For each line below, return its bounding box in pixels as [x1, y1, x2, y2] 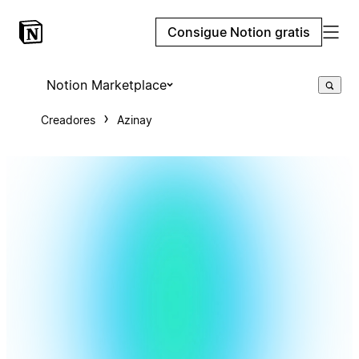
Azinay [116, 113, 152, 127]
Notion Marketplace [46, 77, 167, 93]
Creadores [40, 113, 95, 127]
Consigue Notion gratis [167, 24, 310, 40]
